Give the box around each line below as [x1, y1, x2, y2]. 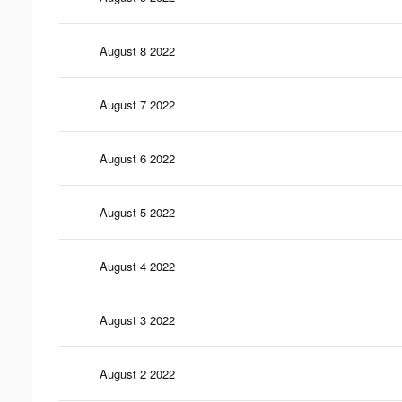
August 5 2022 [100, 203, 175, 221]
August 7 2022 [100, 95, 175, 113]
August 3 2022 [100, 310, 175, 328]
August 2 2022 [100, 364, 175, 382]
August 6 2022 [100, 149, 175, 167]
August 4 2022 [100, 257, 175, 275]
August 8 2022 [100, 41, 175, 59]
